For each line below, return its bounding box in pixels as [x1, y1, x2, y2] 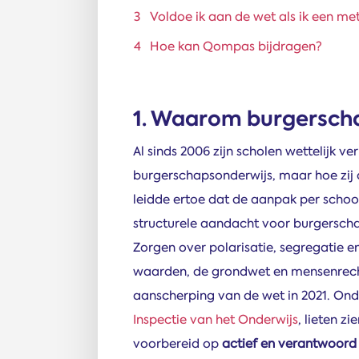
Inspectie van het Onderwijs [133, 311, 298, 328]
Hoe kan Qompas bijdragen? [150, 38, 322, 54]
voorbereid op [133, 335, 222, 352]
